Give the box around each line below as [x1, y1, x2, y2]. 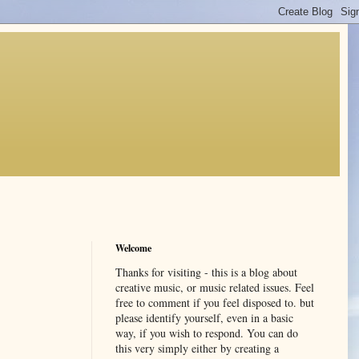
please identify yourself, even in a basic [115, 309, 293, 325]
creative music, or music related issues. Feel [115, 279, 314, 295]
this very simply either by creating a [115, 340, 279, 356]
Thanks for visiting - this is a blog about [115, 264, 297, 280]
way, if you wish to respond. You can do [115, 325, 298, 341]
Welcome [115, 240, 151, 255]
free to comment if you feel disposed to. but [115, 294, 314, 310]
